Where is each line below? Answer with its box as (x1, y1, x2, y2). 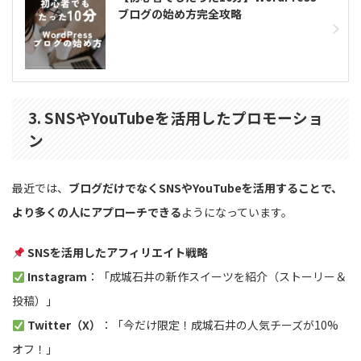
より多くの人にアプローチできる (12, 204, 181, 221)
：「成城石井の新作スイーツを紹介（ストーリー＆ (86, 268, 346, 285)
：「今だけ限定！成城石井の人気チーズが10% (100, 317, 338, 334)
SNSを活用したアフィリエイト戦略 (27, 244, 208, 261)
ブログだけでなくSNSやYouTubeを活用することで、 (68, 180, 342, 197)
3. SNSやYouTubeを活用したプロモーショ (28, 106, 323, 129)
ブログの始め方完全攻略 (118, 6, 242, 23)
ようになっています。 (181, 204, 293, 221)
